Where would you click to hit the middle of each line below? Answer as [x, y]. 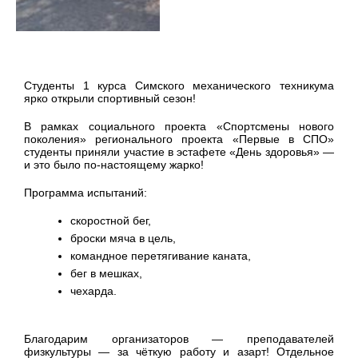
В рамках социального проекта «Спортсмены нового [179, 127]
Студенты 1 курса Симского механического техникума [179, 86]
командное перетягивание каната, [160, 255]
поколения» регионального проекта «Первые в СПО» [179, 139]
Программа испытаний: [86, 192]
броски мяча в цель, [123, 238]
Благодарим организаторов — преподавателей [179, 338]
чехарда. [93, 290]
